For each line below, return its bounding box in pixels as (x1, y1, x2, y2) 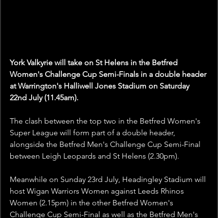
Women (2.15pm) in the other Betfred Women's (10, 198, 175, 208)
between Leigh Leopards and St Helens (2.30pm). (10, 151, 179, 161)
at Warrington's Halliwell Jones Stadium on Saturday (10, 81, 191, 91)
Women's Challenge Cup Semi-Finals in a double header (10, 70, 208, 79)
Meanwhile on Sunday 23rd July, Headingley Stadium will (10, 175, 208, 184)
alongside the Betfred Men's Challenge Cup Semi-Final (10, 140, 202, 149)
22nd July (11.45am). (10, 93, 78, 103)
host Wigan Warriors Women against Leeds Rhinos (10, 186, 186, 196)
